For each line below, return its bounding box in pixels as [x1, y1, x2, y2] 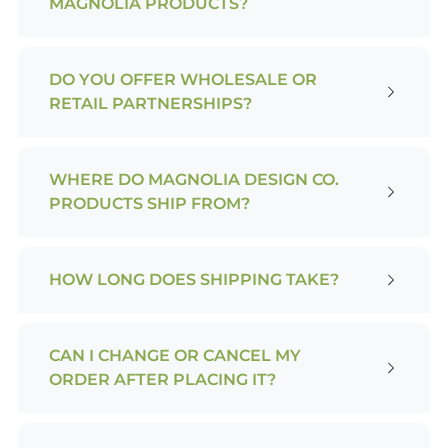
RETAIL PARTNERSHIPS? [48, 93, 252, 113]
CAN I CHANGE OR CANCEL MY [48, 345, 301, 365]
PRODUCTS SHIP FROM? [48, 193, 250, 213]
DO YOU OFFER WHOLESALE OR [48, 69, 317, 89]
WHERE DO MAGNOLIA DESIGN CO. [48, 169, 339, 189]
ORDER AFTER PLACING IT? [48, 369, 276, 389]
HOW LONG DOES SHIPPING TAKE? [48, 269, 339, 289]
